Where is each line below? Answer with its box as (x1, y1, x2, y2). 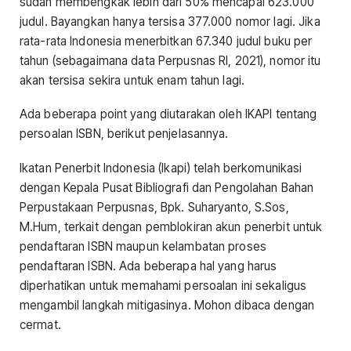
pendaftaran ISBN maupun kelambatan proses (20, 238, 266, 254)
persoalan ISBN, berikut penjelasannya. (20, 126, 229, 142)
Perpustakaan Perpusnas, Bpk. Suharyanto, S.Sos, (20, 199, 289, 215)
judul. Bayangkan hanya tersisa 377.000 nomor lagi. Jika (20, 14, 320, 30)
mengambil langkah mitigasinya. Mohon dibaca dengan (20, 297, 315, 313)
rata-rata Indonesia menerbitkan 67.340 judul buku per (20, 34, 313, 49)
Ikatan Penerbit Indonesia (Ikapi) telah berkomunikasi (20, 160, 302, 175)
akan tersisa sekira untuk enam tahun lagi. (20, 73, 245, 89)
